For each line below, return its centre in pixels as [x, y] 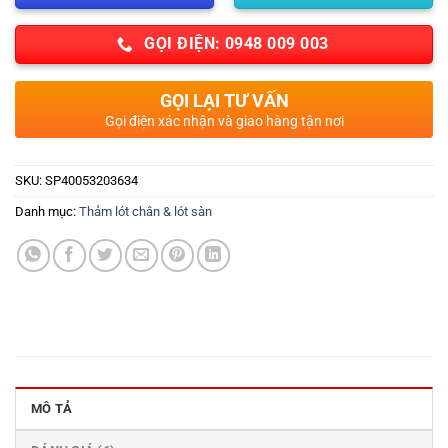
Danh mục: [47, 211]
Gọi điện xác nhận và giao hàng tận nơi [224, 120]
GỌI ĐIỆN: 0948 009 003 [236, 44]
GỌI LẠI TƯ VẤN [224, 100]
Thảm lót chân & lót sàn [145, 211]
